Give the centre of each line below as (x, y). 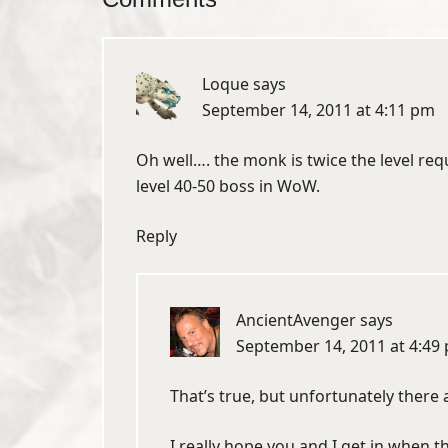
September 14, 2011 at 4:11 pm (318, 110)
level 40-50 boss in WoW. (228, 186)
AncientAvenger (296, 320)
